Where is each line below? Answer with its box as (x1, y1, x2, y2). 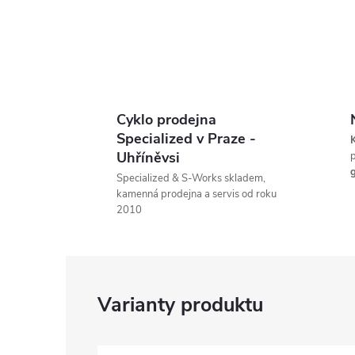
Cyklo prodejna (116, 110, 216, 129)
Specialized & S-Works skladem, (116, 171, 265, 185)
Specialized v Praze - (116, 129, 256, 148)
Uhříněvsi (116, 148, 180, 167)
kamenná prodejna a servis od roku (116, 187, 277, 201)
